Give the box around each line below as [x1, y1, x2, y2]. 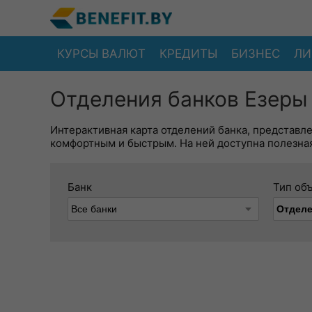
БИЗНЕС [231, 46, 280, 61]
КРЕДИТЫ [159, 46, 217, 61]
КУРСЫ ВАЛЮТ [57, 46, 146, 61]
